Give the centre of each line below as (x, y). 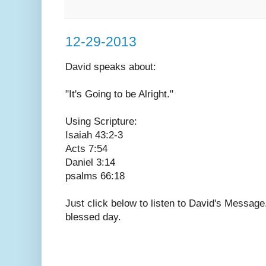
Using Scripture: (101, 121)
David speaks (97, 66)
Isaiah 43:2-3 (94, 135)
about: (142, 66)
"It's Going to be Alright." (119, 94)
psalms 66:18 (95, 176)
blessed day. (93, 217)
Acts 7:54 (86, 148)
